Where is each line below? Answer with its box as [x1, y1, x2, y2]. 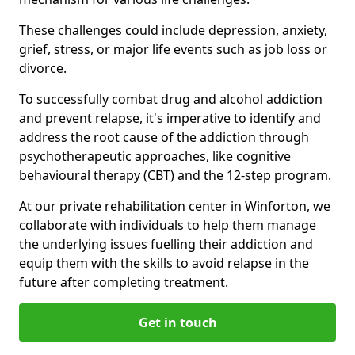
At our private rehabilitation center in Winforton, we [19, 197, 330, 215]
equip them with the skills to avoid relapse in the [19, 254, 309, 272]
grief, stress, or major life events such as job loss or [19, 40, 327, 58]
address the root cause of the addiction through [19, 128, 309, 146]
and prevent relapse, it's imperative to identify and [19, 109, 321, 127]
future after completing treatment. [19, 273, 228, 291]
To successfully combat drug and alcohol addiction [19, 90, 323, 108]
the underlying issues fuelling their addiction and [19, 235, 313, 253]
